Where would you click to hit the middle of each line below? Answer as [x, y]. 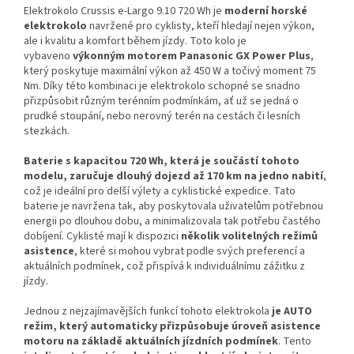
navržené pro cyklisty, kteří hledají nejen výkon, [201, 26]
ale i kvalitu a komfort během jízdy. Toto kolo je [135, 41]
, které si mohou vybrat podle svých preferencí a [190, 251]
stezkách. [47, 131]
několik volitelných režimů [249, 236]
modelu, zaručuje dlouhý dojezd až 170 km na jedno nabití [173, 176]
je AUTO [292, 311]
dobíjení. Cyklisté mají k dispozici [102, 236]
